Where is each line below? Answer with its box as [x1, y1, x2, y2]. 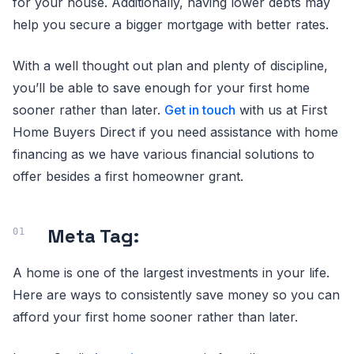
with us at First [235, 102, 327, 118]
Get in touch [164, 102, 235, 118]
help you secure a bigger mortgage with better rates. [13, 17, 329, 32]
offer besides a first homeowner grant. [13, 168, 243, 184]
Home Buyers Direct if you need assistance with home [13, 124, 338, 140]
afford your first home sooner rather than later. [13, 309, 298, 325]
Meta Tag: [47, 224, 139, 248]
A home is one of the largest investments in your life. [13, 265, 330, 281]
